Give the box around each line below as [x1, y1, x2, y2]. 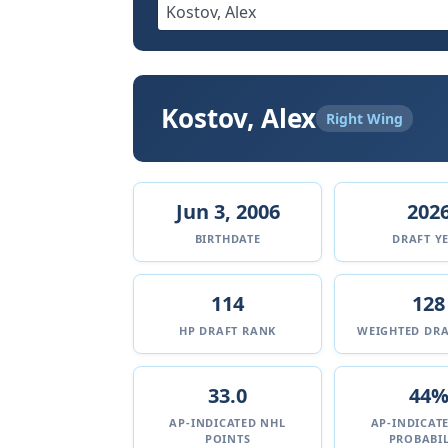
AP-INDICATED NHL [169, 415, 286, 430]
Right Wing [326, 109, 403, 128]
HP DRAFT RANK [179, 323, 277, 338]
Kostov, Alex [161, 100, 316, 136]
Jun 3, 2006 [175, 198, 280, 225]
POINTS [204, 431, 251, 446]
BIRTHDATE [194, 231, 261, 246]
